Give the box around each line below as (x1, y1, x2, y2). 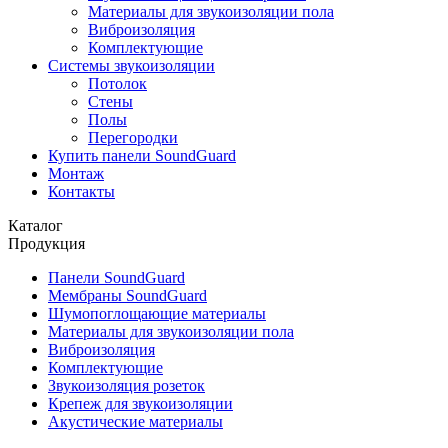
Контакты (48, 183, 115, 200)
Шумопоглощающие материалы (48, 305, 266, 322)
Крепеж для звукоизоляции (48, 395, 233, 412)
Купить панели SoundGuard (48, 147, 236, 164)
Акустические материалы (48, 413, 223, 430)
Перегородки (88, 129, 178, 146)
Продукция (8, 235, 85, 252)
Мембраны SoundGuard (48, 287, 207, 304)
